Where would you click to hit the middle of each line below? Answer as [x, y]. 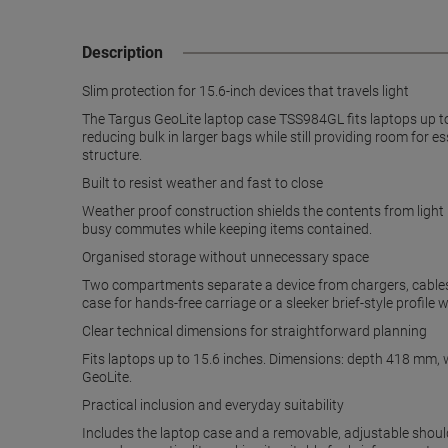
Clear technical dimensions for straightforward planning [254, 331]
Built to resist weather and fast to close [202, 183]
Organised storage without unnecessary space [225, 257]
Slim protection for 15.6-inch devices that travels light [245, 91]
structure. [112, 155]
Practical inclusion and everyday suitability [213, 405]
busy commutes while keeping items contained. [227, 229]
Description [122, 52]
